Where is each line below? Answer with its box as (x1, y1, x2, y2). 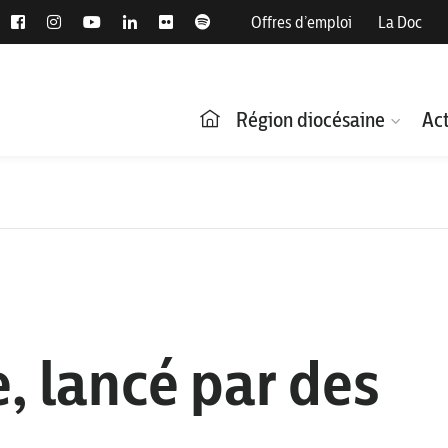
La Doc (378, 12, 422, 32)
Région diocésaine (236, 107, 385, 132)
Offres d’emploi (251, 12, 352, 32)
